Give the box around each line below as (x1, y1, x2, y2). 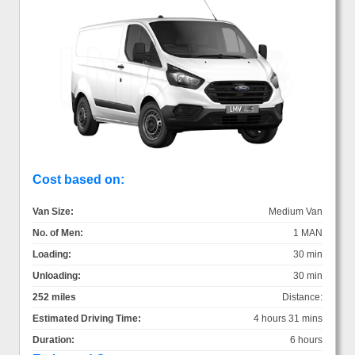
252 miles (32, 291, 76, 303)
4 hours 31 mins (254, 312, 323, 324)
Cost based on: (32, 172, 124, 186)
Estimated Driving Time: (32, 312, 141, 324)
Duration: (32, 334, 74, 345)
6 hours (290, 334, 323, 345)
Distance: (282, 291, 323, 303)
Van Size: (32, 205, 74, 217)
